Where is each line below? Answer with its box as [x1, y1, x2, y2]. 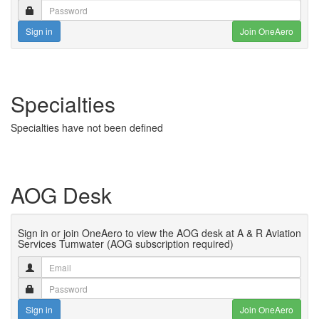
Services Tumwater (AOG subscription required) [18, 236, 234, 251]
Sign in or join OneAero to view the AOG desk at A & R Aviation [18, 226, 301, 240]
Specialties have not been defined [11, 120, 163, 135]
